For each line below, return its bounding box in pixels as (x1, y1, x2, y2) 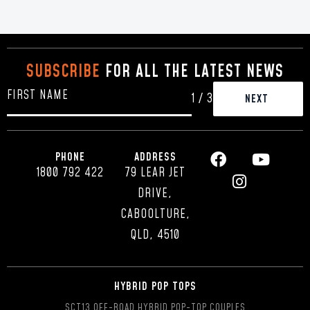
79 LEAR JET (125, 165, 185, 182)
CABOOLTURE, (120, 206, 190, 224)
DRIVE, (138, 185, 172, 203)
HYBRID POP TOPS (113, 279, 197, 295)
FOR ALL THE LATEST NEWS (100, 60, 284, 84)
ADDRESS (134, 149, 176, 165)
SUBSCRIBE (26, 60, 100, 84)
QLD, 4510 (130, 227, 180, 244)
